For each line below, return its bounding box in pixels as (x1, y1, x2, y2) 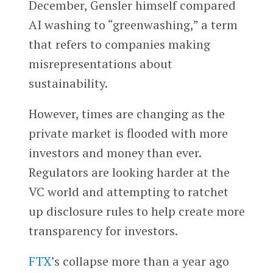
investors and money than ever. (28, 144, 201, 161)
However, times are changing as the (28, 105, 225, 122)
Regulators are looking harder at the (28, 163, 230, 180)
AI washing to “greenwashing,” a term (28, 16, 238, 33)
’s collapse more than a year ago (51, 252, 229, 269)
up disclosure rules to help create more (28, 202, 245, 219)
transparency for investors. (28, 222, 178, 239)
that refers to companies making (28, 35, 210, 52)
